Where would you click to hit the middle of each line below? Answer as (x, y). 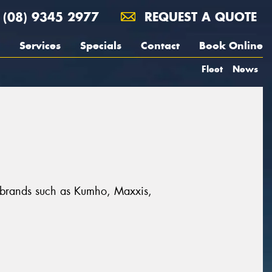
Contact (160, 46)
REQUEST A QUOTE (199, 17)
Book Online (231, 46)
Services (40, 46)
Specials (101, 46)
